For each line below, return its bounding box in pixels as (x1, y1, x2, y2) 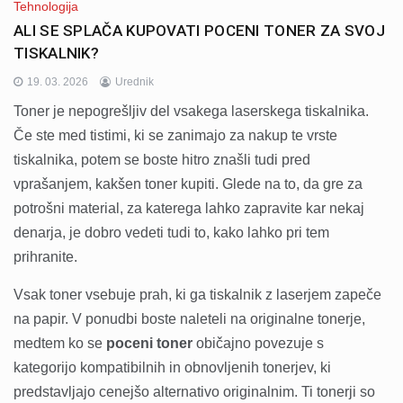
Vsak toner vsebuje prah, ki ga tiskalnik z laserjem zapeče (13, 286, 381, 302)
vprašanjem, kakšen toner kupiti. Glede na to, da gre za (13, 175, 363, 192)
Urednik (115, 75, 154, 88)
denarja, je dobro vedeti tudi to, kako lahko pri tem (13, 224, 329, 240)
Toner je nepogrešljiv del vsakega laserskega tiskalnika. (13, 103, 369, 119)
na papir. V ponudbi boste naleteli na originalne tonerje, (13, 310, 365, 327)
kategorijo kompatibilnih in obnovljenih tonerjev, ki (13, 359, 331, 375)
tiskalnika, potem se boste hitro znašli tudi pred (13, 151, 310, 167)
